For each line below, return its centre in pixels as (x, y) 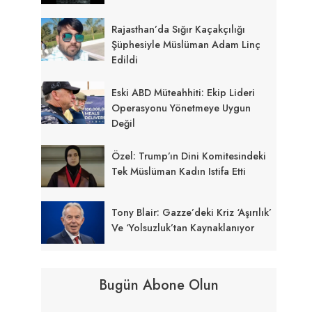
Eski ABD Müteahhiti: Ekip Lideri (184, 92)
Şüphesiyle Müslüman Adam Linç (186, 44)
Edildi (125, 60)
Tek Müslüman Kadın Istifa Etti (179, 171)
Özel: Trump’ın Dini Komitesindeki (189, 156)
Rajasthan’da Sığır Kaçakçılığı (179, 29)
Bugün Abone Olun (159, 286)
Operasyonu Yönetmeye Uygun (181, 108)
